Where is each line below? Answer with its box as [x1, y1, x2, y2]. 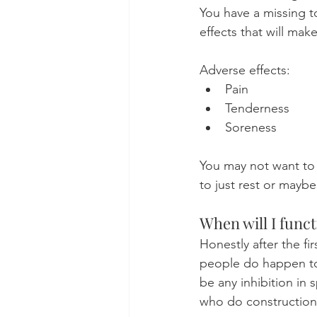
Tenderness [225, 100, 289, 117]
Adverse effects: [200, 62, 290, 79]
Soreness [225, 120, 277, 136]
